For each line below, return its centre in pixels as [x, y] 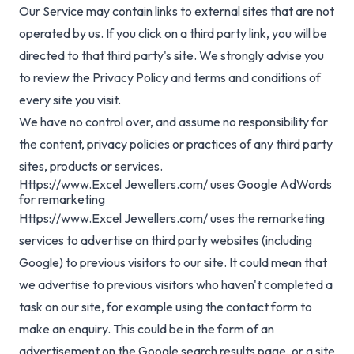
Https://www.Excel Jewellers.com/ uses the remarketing [172, 218]
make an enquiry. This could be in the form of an [147, 329]
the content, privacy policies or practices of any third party [176, 144]
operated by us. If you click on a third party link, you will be [173, 34]
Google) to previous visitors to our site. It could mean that [173, 263]
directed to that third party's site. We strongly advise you [171, 56]
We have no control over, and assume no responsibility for [173, 122]
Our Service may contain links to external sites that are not [177, 11]
